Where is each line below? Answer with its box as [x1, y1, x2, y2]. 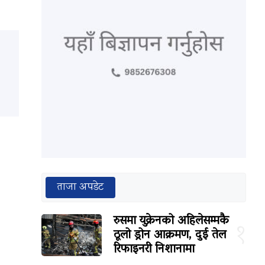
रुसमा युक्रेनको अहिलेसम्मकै [114, 209, 230, 232]
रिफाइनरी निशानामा [114, 238, 195, 261]
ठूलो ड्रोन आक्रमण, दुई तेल [114, 224, 227, 247]
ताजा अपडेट [57, 179, 104, 195]
